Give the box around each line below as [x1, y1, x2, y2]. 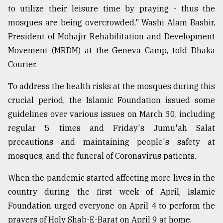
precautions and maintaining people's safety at [8, 137, 215, 147]
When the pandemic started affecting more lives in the [8, 173, 215, 183]
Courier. [8, 59, 37, 70]
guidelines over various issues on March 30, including [8, 109, 215, 119]
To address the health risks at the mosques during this [8, 81, 215, 92]
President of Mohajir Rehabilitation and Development [8, 31, 147, 42]
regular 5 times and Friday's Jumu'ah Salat [8, 123, 215, 133]
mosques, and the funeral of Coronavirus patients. [8, 151, 196, 161]
